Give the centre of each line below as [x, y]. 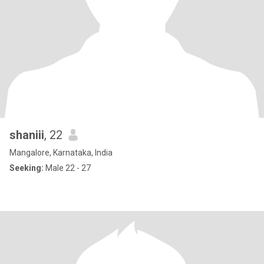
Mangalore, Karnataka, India [61, 153]
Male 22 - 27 [67, 168]
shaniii [27, 135]
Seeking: [27, 168]
